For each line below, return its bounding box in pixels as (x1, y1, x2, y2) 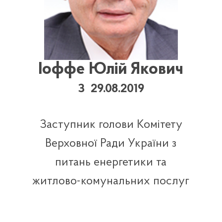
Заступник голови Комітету (39, 119, 182, 131)
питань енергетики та (55, 157, 167, 169)
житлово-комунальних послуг (32, 175, 190, 188)
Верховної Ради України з (45, 138, 177, 150)
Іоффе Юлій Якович (38, 61, 184, 79)
